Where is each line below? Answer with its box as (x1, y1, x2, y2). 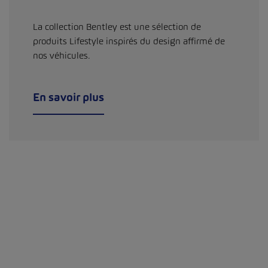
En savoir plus (33, 90, 104, 105)
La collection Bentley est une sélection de (33, 21, 201, 33)
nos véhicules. (33, 50, 90, 62)
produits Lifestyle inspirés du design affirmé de (33, 35, 225, 47)
